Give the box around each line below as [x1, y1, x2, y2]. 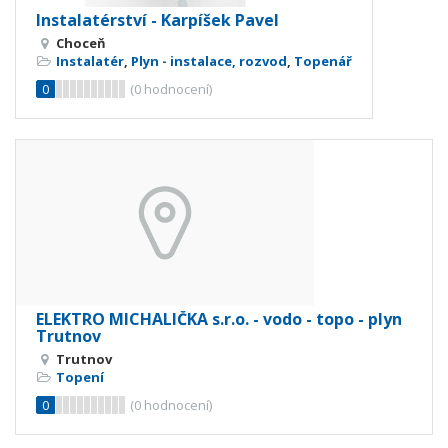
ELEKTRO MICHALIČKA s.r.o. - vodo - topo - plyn [36, 308, 402, 331]
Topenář [294, 51, 352, 70]
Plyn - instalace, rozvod [131, 51, 287, 70]
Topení [56, 368, 104, 387]
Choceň [56, 33, 106, 52]
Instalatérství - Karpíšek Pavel [36, 8, 279, 31]
